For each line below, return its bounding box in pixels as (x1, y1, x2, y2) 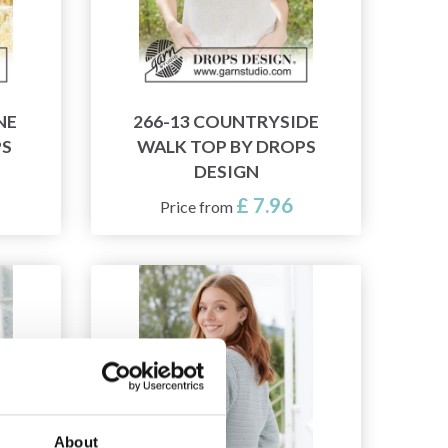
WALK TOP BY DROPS (136, 136, 316, 158)
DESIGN (193, 161, 259, 183)
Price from (159, 197, 236, 217)
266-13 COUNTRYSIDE (133, 111, 319, 133)
